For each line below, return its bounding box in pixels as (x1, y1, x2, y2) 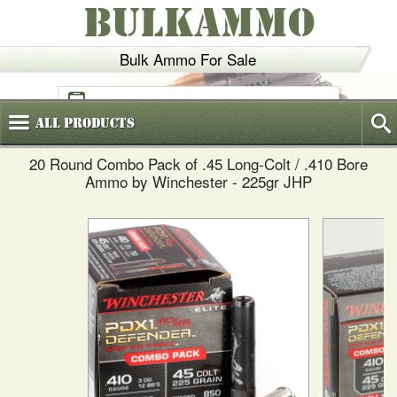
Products (60, 114, 135, 132)
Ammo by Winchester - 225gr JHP (85, 170, 312, 192)
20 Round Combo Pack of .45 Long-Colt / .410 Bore (29, 152, 368, 175)
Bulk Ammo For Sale (119, 48, 256, 70)
